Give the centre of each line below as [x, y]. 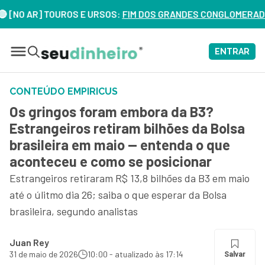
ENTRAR [232, 51]
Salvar [235, 254]
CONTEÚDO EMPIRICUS [64, 91]
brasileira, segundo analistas [74, 211]
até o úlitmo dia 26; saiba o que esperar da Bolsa [118, 195]
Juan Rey [29, 242]
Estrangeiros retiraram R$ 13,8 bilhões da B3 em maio [130, 178]
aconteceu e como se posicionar [111, 161]
